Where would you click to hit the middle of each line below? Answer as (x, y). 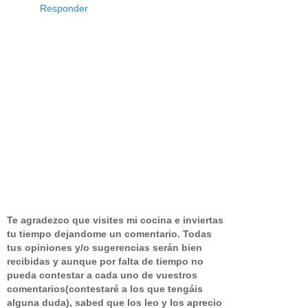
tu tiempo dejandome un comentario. (93, 233)
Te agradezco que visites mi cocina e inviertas (115, 220)
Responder (64, 8)
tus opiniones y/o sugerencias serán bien (104, 247)
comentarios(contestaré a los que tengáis (105, 288)
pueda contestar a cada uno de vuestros (102, 275)
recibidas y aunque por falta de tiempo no (105, 261)
